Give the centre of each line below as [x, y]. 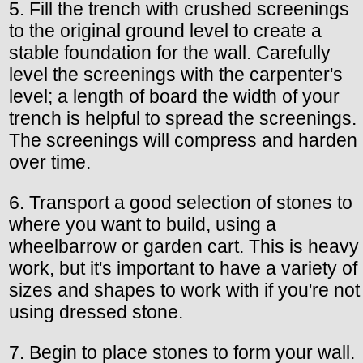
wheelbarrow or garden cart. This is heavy [184, 246]
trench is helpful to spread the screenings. [183, 118]
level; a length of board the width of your [174, 96]
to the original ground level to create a [165, 30]
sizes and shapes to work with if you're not [184, 290]
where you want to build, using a [143, 224]
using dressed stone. [96, 312]
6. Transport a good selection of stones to [181, 202]
